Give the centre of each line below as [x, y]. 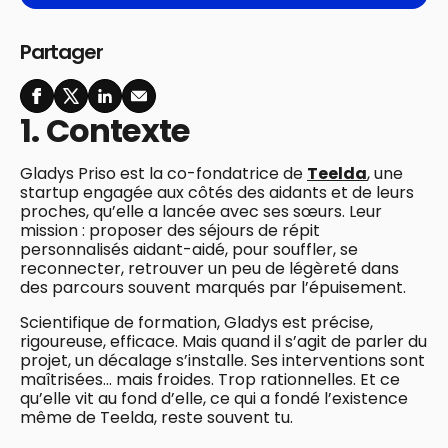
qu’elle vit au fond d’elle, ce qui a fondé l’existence [214, 398]
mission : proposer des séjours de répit [170, 230]
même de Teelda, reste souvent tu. [156, 417]
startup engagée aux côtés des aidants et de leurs [217, 192]
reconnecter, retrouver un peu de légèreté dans [209, 268]
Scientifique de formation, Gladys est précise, [196, 322]
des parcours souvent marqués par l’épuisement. [213, 287]
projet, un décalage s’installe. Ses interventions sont [222, 360]
